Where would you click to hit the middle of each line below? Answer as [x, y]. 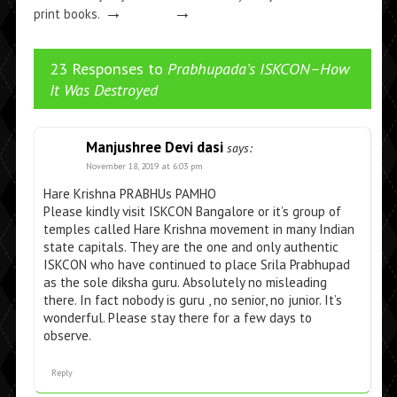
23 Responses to [108, 69]
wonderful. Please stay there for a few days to [177, 318]
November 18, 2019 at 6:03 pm [144, 167]
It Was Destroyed [103, 90]
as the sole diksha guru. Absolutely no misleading [185, 283]
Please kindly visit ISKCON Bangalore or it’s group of [192, 212]
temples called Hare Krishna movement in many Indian [198, 230]
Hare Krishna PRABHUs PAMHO [129, 194]
